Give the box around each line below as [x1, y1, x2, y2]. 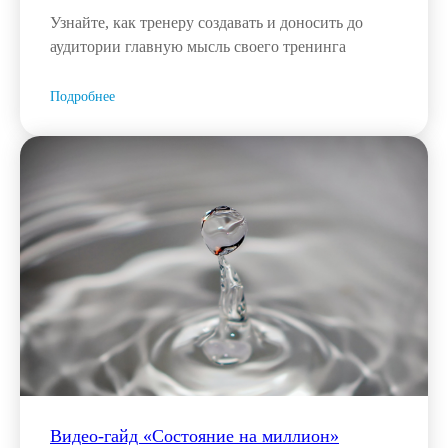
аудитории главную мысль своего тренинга [50, 37, 346, 55]
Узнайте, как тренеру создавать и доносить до [50, 13, 363, 31]
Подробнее [50, 88, 115, 104]
